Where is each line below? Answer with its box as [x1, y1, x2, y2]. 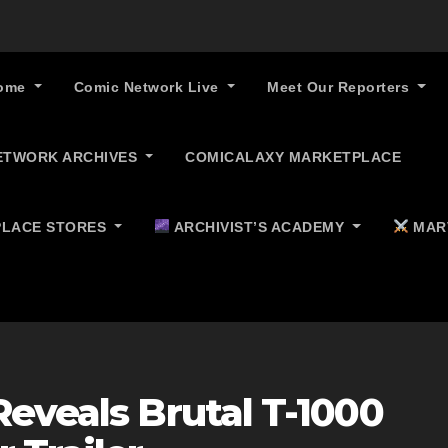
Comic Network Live [73, 79, 224, 95]
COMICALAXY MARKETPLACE [185, 149, 402, 165]
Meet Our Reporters [267, 79, 414, 95]
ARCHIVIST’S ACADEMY [170, 219, 349, 235]
